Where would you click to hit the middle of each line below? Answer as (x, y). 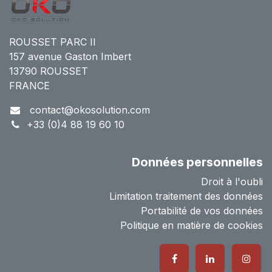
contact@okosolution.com (88, 110)
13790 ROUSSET (49, 71)
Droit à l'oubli (232, 181)
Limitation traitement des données (186, 196)
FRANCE (29, 85)
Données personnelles (197, 162)
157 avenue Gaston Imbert (70, 56)
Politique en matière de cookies (192, 225)
